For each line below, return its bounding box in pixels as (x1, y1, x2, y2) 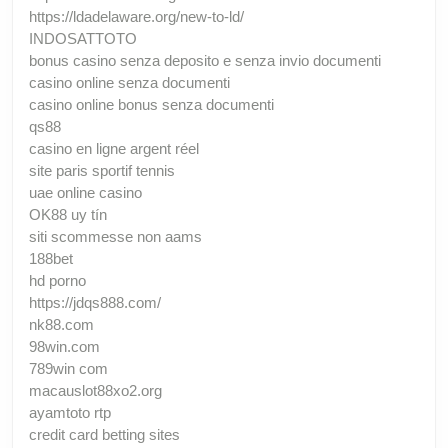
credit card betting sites (29, 425, 180, 443)
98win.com (29, 337, 100, 355)
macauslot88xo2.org (29, 381, 162, 399)
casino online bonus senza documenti (29, 95, 274, 113)
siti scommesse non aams (29, 227, 202, 245)
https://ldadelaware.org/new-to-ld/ (29, 7, 244, 25)
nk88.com (29, 315, 94, 333)
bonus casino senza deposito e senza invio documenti (29, 51, 381, 69)
